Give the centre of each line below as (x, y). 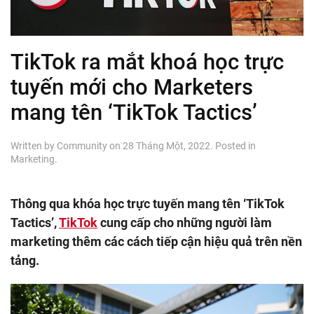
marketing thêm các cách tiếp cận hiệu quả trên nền (156, 241)
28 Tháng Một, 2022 (166, 145)
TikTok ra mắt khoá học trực (147, 62)
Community (82, 145)
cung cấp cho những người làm (185, 222)
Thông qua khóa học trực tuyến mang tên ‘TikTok (148, 203)
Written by (34, 145)
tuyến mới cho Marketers (132, 87)
